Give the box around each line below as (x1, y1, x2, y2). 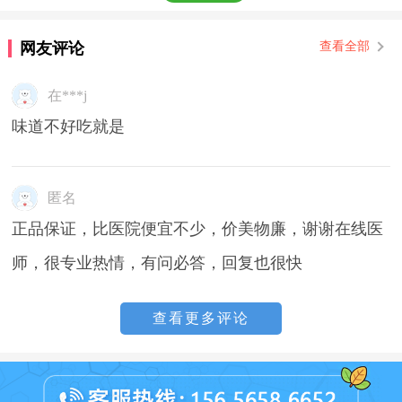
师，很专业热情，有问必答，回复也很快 (12, 254, 303, 272)
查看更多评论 (153, 310, 249, 326)
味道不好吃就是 (12, 118, 126, 135)
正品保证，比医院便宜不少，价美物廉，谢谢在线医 (12, 220, 384, 238)
